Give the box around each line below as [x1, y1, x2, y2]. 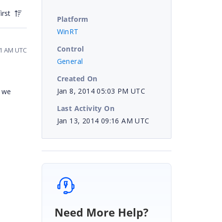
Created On [56, 73, 98, 83]
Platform [56, 14, 89, 24]
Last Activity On [56, 103, 114, 113]
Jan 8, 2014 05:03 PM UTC [56, 86, 146, 96]
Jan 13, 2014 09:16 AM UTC [56, 115, 150, 125]
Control [56, 44, 84, 54]
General [56, 56, 83, 66]
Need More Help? [54, 204, 149, 220]
